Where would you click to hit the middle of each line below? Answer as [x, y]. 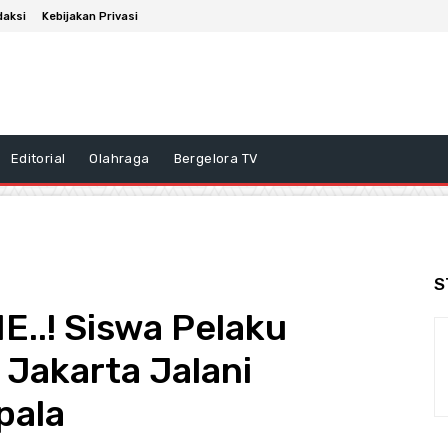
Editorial [38, 158]
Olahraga [119, 158]
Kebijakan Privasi [90, 16]
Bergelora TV [216, 158]
